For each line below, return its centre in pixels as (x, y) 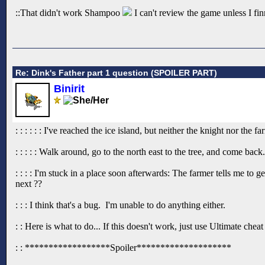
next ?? (29, 183)
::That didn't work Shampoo (69, 13)
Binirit (69, 88)
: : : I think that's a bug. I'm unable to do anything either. (120, 205)
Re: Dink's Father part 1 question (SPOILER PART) (116, 72)
